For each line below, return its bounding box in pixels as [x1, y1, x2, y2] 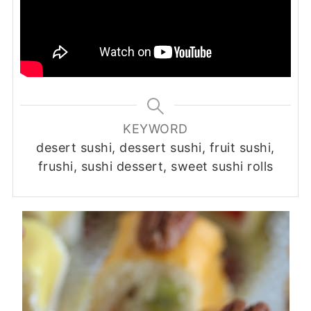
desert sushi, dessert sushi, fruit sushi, [36, 140, 275, 155]
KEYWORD [123, 121, 188, 136]
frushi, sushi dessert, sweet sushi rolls [37, 158, 274, 174]
